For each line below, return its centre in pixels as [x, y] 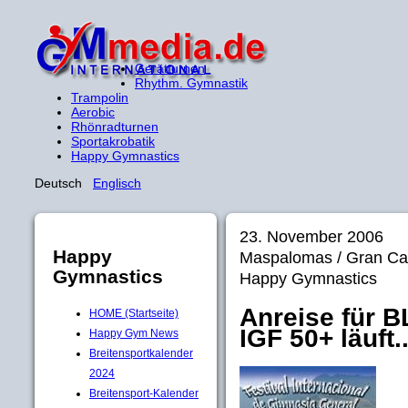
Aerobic [93, 112]
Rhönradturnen [115, 127]
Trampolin [100, 97]
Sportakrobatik [113, 141]
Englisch [117, 183]
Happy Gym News [134, 333]
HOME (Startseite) [134, 313]
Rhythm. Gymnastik [191, 83]
